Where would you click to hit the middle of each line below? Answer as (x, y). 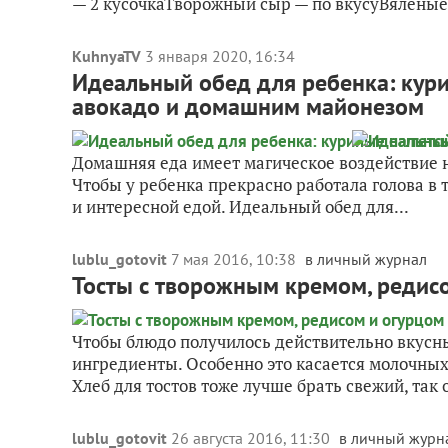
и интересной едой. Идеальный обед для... (240, 206)
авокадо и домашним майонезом (248, 106)
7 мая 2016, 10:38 (235, 259)
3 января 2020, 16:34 (220, 56)
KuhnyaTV (106, 56)
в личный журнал (366, 259)
